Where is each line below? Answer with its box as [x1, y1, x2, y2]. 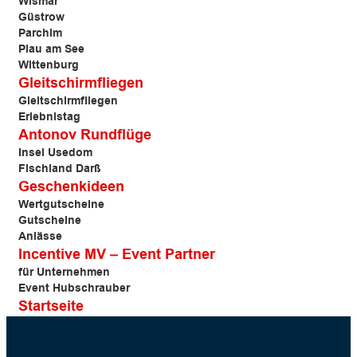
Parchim [18, 25, 62, 42]
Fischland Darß [18, 161, 101, 178]
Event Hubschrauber [18, 280, 130, 297]
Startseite [18, 296, 84, 317]
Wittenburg [18, 57, 79, 74]
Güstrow [18, 10, 65, 26]
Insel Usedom [18, 145, 92, 162]
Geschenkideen [18, 177, 124, 198]
